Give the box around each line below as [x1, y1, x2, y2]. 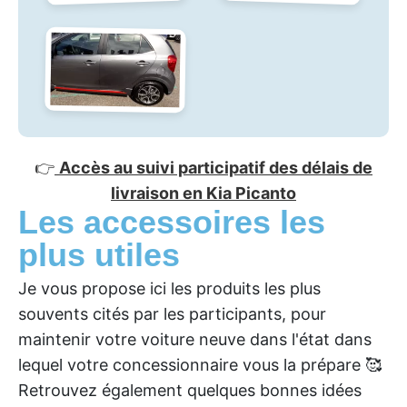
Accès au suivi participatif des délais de [59, 157, 372, 177]
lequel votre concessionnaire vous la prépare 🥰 [18, 354, 382, 374]
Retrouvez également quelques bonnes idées [18, 380, 362, 400]
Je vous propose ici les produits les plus [18, 278, 321, 298]
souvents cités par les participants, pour [18, 303, 326, 323]
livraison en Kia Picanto [111, 183, 296, 203]
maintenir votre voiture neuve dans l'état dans [18, 329, 372, 349]
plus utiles [18, 235, 180, 273]
